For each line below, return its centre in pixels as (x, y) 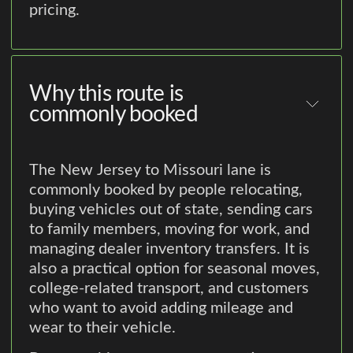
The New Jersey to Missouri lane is (150, 171)
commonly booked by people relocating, (166, 190)
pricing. (55, 10)
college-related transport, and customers (169, 289)
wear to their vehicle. (103, 328)
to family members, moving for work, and (170, 230)
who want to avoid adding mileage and (162, 308)
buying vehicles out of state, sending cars (171, 210)
